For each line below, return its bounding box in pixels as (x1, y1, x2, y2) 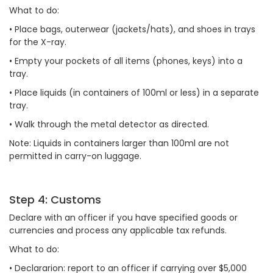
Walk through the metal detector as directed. (15, 118, 209, 130)
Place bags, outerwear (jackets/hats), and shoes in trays (15, 23, 255, 35)
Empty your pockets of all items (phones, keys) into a (15, 55, 243, 67)
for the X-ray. (9, 36, 69, 48)
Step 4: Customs (9, 192, 101, 207)
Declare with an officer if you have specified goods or (9, 211, 238, 224)
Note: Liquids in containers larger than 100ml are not (9, 137, 229, 149)
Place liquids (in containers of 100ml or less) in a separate (15, 87, 259, 99)
